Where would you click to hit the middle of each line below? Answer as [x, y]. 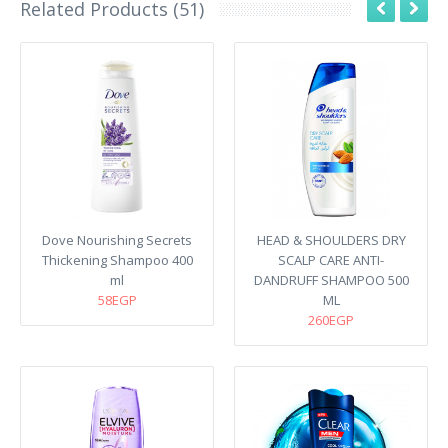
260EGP [331, 320]
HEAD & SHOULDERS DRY [331, 240]
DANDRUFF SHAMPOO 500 [331, 280]
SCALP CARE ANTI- [331, 260]
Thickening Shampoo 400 [117, 260]
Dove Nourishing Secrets [117, 240]
